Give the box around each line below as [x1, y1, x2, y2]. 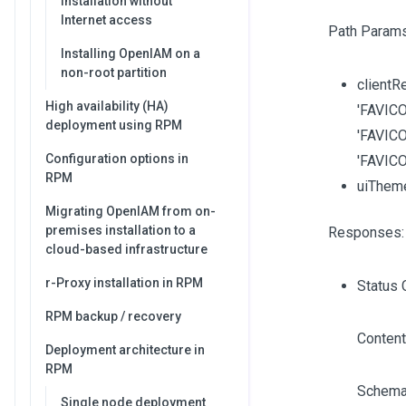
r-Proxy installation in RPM [45, 275, 203, 290]
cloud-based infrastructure [45, 242, 208, 256]
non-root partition [61, 65, 167, 80]
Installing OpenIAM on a [61, 46, 200, 61]
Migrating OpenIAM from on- [45, 204, 216, 218]
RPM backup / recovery [45, 309, 181, 324]
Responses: [327, 224, 404, 241]
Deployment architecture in [45, 343, 205, 357]
